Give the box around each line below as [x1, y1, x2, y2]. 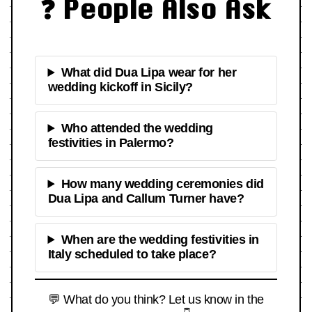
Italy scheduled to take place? [47, 247, 217, 262]
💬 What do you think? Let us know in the [48, 292, 264, 306]
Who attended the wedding [61, 121, 213, 136]
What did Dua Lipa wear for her [61, 65, 237, 80]
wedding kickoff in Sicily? [47, 80, 193, 95]
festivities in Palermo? [47, 136, 174, 150]
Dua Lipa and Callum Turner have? [47, 192, 244, 206]
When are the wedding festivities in [61, 233, 259, 247]
